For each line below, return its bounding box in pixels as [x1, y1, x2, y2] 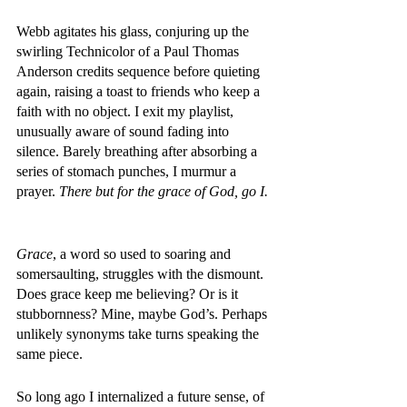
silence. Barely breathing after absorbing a [16, 144, 261, 159]
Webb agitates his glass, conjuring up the [16, 24, 253, 39]
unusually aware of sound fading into [16, 124, 233, 139]
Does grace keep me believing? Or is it [16, 286, 242, 302]
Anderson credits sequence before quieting [16, 64, 263, 79]
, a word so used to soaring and [53, 246, 234, 262]
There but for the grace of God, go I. [59, 184, 272, 199]
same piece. [16, 346, 86, 362]
